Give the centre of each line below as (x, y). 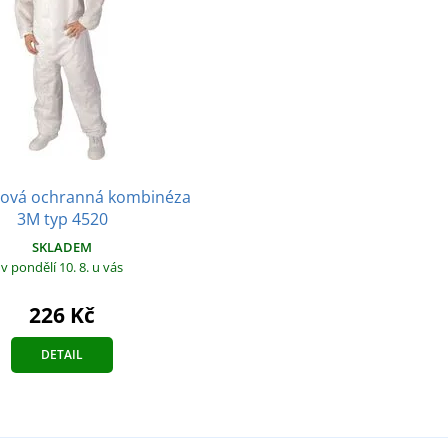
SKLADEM (62, 246)
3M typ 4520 (62, 218)
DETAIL (62, 354)
